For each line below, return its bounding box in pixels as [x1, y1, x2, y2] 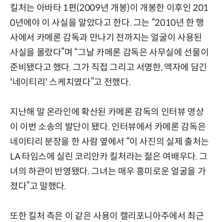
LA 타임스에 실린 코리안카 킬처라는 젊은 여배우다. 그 [10, 151, 208, 162]
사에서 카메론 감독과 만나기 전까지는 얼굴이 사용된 [10, 32, 202, 43]
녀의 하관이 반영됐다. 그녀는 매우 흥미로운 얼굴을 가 [10, 166, 206, 177]
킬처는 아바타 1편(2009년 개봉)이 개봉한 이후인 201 [10, 2, 209, 13]
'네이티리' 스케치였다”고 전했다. [10, 76, 131, 88]
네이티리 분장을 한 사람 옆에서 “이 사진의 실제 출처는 [10, 136, 209, 147]
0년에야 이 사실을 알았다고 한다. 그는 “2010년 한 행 [10, 17, 205, 28]
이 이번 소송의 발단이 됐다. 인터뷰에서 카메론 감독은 [10, 121, 206, 132]
